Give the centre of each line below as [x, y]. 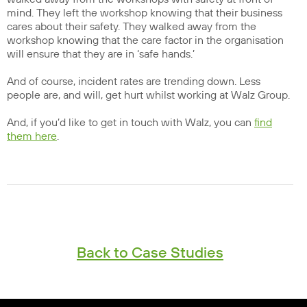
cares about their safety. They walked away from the [132, 27]
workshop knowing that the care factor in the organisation [145, 40]
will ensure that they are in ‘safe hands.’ [101, 54]
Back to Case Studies [150, 253]
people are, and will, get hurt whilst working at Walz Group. [148, 95]
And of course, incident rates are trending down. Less [134, 82]
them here [32, 136]
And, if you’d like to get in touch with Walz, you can [131, 123]
